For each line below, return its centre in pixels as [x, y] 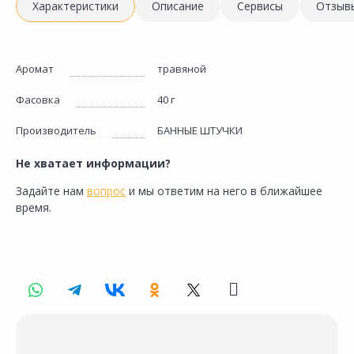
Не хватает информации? [93, 163]
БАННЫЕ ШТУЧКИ [200, 130]
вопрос [106, 191]
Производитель [56, 130]
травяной [182, 69]
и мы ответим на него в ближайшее [224, 191]
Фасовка [38, 100]
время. [34, 207]
